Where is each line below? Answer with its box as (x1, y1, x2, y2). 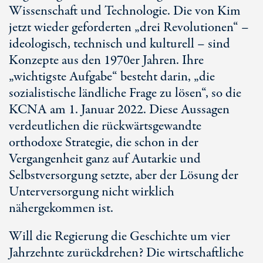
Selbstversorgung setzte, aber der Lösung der (9, 166, 238, 185)
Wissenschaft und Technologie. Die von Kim (9, 2, 241, 21)
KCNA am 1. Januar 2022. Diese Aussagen (9, 100, 230, 119)
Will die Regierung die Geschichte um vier (9, 227, 230, 246)
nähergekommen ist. (9, 199, 113, 218)
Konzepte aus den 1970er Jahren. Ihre (9, 51, 204, 70)
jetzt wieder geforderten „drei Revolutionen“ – (9, 18, 249, 37)
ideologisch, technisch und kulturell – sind (9, 35, 230, 53)
